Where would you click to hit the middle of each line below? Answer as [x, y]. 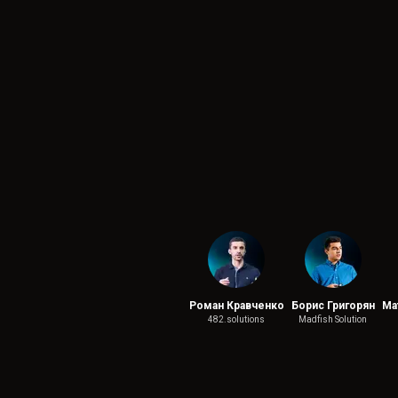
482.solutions [236, 319]
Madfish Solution [333, 319]
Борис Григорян [333, 306]
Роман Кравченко [236, 306]
